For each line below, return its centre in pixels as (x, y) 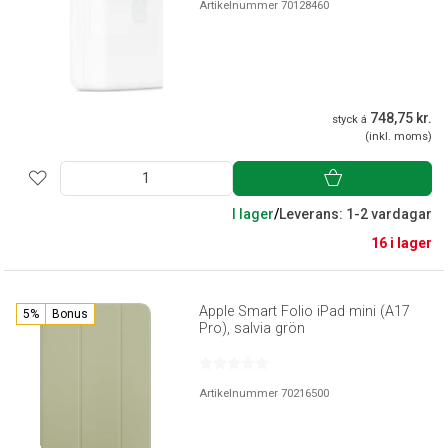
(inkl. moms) (398, 136)
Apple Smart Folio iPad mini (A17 (305, 311)
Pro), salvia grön (252, 328)
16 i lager (401, 242)
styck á (349, 119)
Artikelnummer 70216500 (264, 393)
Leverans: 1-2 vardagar (355, 213)
